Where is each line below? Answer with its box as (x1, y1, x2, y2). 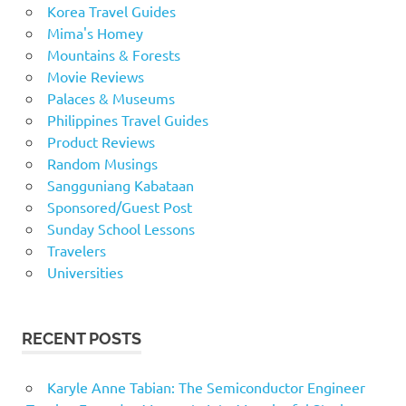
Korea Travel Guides (46, 2, 176, 21)
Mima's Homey (46, 24, 143, 43)
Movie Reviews (46, 67, 144, 86)
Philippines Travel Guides (46, 111, 208, 130)
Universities (46, 263, 123, 282)
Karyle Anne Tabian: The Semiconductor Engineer (46, 378, 365, 397)
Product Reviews (46, 132, 155, 151)
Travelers (46, 241, 106, 260)
